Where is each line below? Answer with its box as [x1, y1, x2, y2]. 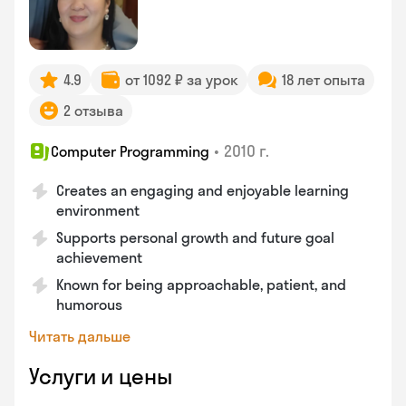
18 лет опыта [282, 71, 365, 89]
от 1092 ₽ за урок [125, 71, 238, 89]
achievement [56, 248, 142, 266]
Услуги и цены [29, 362, 172, 390]
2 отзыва [63, 101, 123, 120]
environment [56, 201, 140, 219]
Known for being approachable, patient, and [56, 275, 346, 294]
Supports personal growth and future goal [56, 228, 334, 246]
